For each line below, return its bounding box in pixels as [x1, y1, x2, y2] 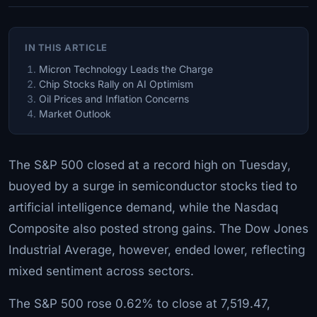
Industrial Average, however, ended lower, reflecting [8, 242, 305, 257]
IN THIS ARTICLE [25, 41, 108, 53]
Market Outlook [39, 107, 111, 120]
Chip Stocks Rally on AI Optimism [39, 77, 193, 90]
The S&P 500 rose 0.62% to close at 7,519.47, [8, 296, 270, 311]
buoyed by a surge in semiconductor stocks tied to [8, 178, 297, 193]
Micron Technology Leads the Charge [39, 62, 213, 75]
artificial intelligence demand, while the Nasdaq [8, 200, 278, 214]
